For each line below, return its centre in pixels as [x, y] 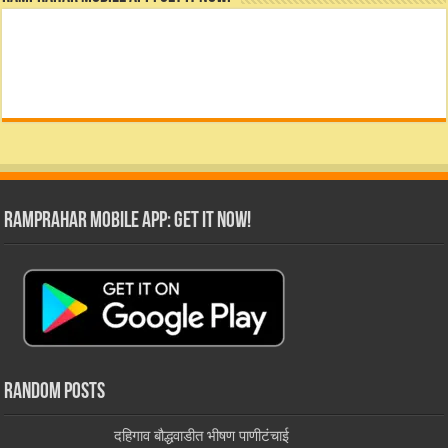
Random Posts [55, 393]
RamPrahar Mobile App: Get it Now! [128, 222]
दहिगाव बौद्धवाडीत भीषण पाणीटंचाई [202, 436]
